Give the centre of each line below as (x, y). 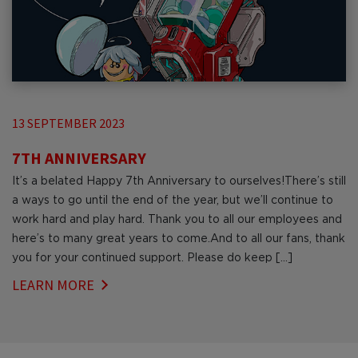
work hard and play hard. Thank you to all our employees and (177, 220)
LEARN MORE (53, 285)
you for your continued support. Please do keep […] (152, 259)
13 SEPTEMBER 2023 (68, 123)
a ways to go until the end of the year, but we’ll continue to (173, 201)
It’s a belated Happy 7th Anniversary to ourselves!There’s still (179, 182)
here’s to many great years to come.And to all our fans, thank (179, 239)
